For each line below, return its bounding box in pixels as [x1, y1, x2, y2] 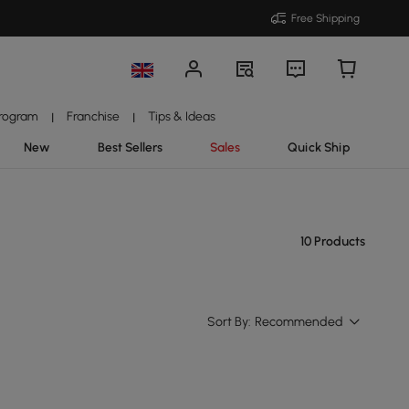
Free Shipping [291, 12, 360, 25]
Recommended [255, 314, 343, 330]
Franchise [66, 109, 120, 123]
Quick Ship [287, 140, 351, 154]
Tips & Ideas [148, 109, 216, 123]
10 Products [300, 234, 365, 249]
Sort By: [207, 314, 251, 330]
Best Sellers [97, 140, 163, 154]
